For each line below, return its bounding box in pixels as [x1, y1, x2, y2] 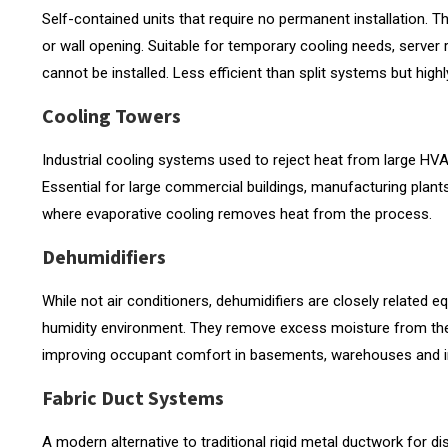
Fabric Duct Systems [42, 384, 224, 413]
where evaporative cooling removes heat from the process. [42, 204, 432, 223]
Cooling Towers [42, 102, 181, 131]
